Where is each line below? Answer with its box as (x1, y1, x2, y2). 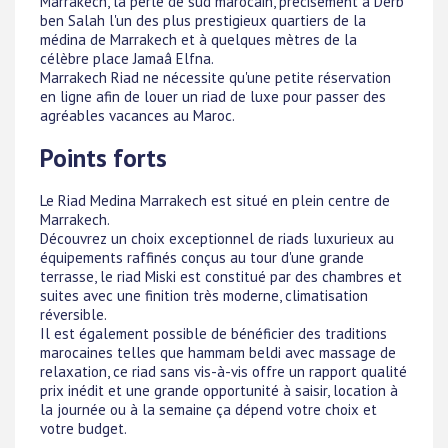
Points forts (40, 141, 167, 174)
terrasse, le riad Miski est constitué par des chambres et (40, 267, 402, 287)
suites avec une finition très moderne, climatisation (40, 286, 368, 306)
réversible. (40, 305, 107, 325)
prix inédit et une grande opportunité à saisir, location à (40, 381, 398, 401)
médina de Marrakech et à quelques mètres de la (40, 29, 357, 49)
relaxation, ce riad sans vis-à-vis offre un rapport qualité (40, 362, 407, 382)
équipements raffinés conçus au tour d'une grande (40, 248, 364, 268)
